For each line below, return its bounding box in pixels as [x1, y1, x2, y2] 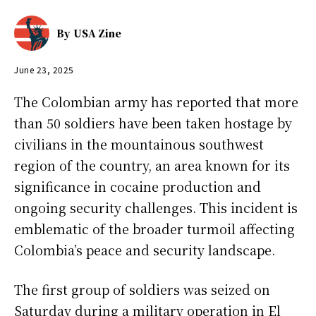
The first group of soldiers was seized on [14, 280, 270, 299]
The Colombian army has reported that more [14, 92, 298, 111]
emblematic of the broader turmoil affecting [14, 219, 295, 238]
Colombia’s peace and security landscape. [14, 241, 275, 260]
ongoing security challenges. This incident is [14, 198, 298, 217]
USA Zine [73, 25, 121, 40]
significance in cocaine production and [14, 177, 261, 196]
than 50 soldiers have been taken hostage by [14, 114, 292, 133]
